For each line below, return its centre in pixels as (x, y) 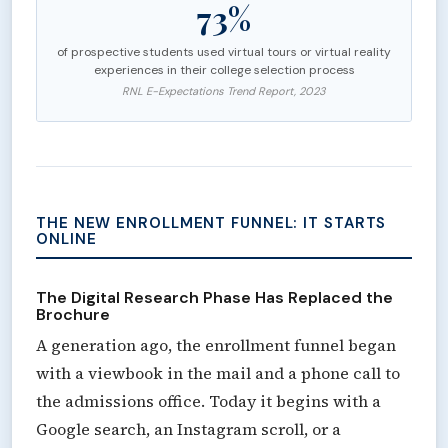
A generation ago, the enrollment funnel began (216, 344)
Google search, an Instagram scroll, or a (188, 428)
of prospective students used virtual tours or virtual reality (224, 51)
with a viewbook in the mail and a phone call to (218, 372)
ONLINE (66, 238)
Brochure (73, 314)
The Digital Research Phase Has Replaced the (214, 297)
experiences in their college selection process (224, 69)
